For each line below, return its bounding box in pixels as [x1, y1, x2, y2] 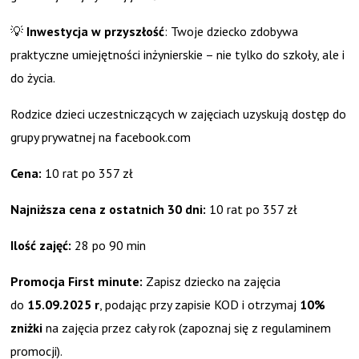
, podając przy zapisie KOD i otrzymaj [99, 296, 301, 313]
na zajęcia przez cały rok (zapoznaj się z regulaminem [42, 320, 332, 337]
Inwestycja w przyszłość [26, 23, 165, 40]
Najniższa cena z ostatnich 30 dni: [10, 201, 207, 218]
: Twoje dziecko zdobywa [164, 23, 299, 40]
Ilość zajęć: [10, 237, 72, 254]
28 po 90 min [71, 237, 147, 254]
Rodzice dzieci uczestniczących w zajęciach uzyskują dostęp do [10, 106, 347, 123]
